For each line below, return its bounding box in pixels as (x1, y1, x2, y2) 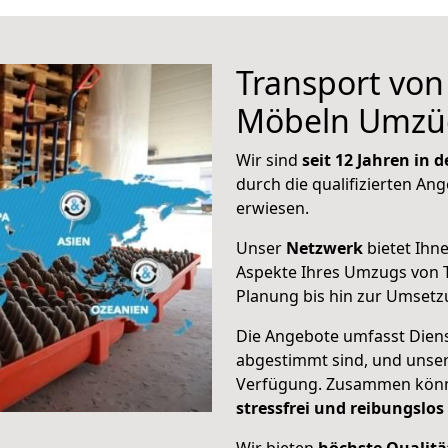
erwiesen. (236, 197, 309, 219)
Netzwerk (286, 237, 363, 259)
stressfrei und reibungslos (236, 397, 444, 419)
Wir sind (236, 149, 302, 171)
